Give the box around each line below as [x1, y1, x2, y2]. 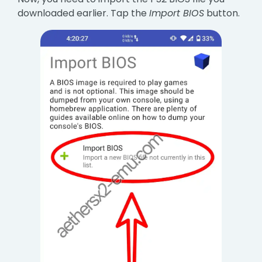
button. [204, 6, 240, 20]
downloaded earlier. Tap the [18, 6, 150, 20]
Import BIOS [149, 6, 205, 20]
